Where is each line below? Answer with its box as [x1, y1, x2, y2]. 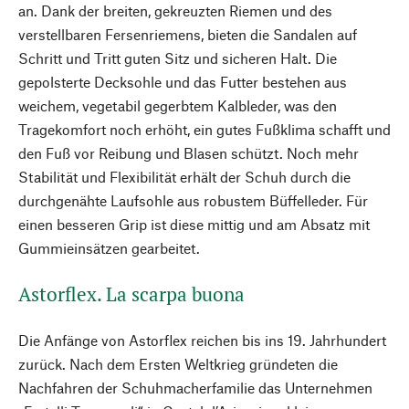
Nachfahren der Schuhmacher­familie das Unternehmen [18, 379, 372, 396]
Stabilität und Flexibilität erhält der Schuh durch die [18, 168, 351, 185]
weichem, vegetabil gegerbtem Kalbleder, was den [18, 97, 337, 114]
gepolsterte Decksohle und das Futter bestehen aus [18, 73, 347, 90]
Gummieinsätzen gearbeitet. [18, 239, 200, 257]
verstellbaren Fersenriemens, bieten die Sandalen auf [18, 26, 357, 43]
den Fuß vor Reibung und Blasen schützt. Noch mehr [18, 144, 359, 162]
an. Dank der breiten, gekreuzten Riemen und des [18, 2, 332, 19]
